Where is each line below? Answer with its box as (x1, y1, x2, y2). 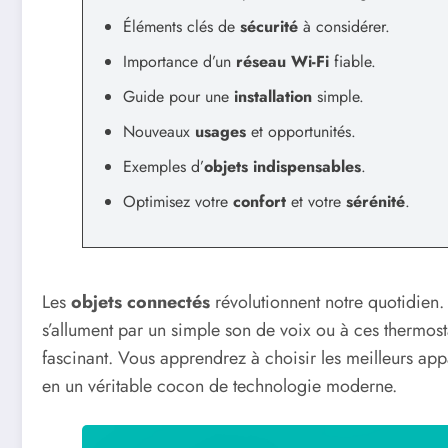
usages (195, 120, 246, 144)
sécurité (240, 15, 298, 39)
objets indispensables (204, 155, 361, 179)
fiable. (329, 50, 376, 74)
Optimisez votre (123, 190, 233, 214)
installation (234, 85, 312, 109)
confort (233, 190, 286, 214)
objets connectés (71, 288, 210, 315)
